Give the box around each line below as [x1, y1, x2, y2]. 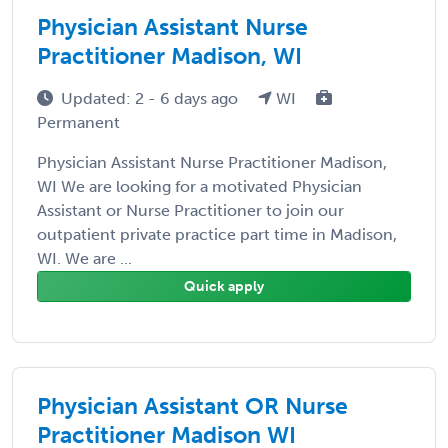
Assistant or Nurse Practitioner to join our [37, 200, 344, 220]
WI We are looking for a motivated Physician [37, 176, 362, 196]
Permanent [37, 112, 120, 132]
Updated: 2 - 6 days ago [61, 88, 242, 108]
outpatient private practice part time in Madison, [37, 224, 397, 244]
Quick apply [184, 277, 264, 295]
